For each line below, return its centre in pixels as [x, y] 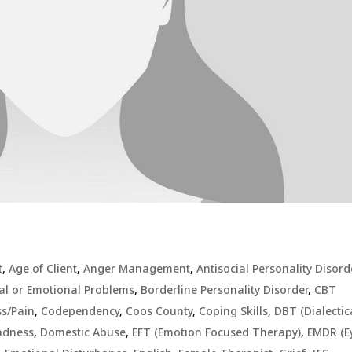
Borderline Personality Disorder [225, 290]
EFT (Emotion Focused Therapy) [217, 332]
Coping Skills [234, 311]
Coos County [159, 311]
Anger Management [137, 269]
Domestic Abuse [83, 332]
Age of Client [43, 269]
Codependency [81, 311]
